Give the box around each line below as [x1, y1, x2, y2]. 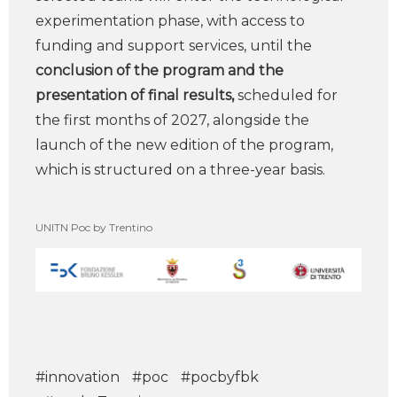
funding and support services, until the [35, 37, 312, 54]
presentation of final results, [35, 87, 234, 104]
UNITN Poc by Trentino [35, 221, 152, 234]
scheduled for [234, 87, 338, 104]
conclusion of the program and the [35, 62, 284, 79]
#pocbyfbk [181, 369, 259, 386]
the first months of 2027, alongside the [35, 112, 309, 128]
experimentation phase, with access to [35, 12, 305, 29]
